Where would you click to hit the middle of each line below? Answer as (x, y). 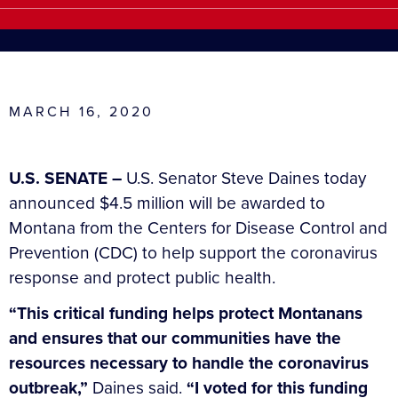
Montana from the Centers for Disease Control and (198, 227)
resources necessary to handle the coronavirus (189, 362)
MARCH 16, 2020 (82, 111)
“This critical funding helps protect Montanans (186, 313)
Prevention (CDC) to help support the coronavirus (193, 252)
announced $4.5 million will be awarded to (167, 203)
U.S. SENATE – (68, 178)
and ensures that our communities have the (175, 338)
